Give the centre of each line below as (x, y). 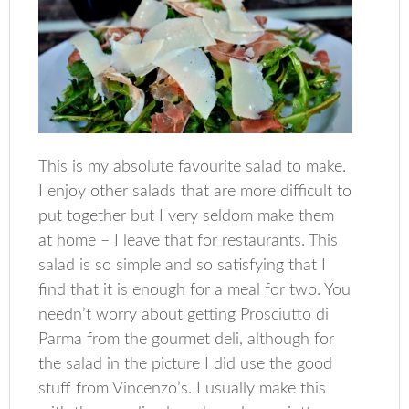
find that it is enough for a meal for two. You (195, 290)
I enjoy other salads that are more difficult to (195, 191)
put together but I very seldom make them (187, 216)
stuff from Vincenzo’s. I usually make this (183, 388)
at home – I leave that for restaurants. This (189, 241)
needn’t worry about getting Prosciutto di (184, 315)
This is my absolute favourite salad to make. (193, 167)
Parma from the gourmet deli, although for (187, 339)
